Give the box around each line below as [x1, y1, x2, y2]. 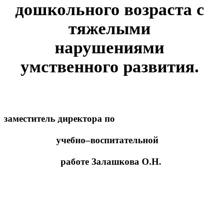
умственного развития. [20, 57, 199, 76]
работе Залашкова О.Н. [58, 156, 161, 167]
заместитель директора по [4, 113, 115, 124]
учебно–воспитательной [56, 135, 163, 146]
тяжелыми [68, 19, 151, 38]
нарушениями [55, 38, 164, 57]
